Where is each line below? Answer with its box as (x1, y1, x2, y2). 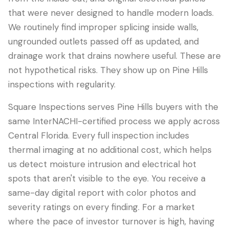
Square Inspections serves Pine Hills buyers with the (8, 101, 218, 112)
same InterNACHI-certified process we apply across (8, 116, 220, 127)
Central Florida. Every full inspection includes (8, 130, 189, 141)
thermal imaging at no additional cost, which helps (8, 144, 212, 155)
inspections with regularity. (8, 79, 116, 90)
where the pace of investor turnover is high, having (8, 216, 215, 227)
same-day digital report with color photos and (8, 187, 196, 198)
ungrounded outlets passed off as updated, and (8, 36, 199, 47)
